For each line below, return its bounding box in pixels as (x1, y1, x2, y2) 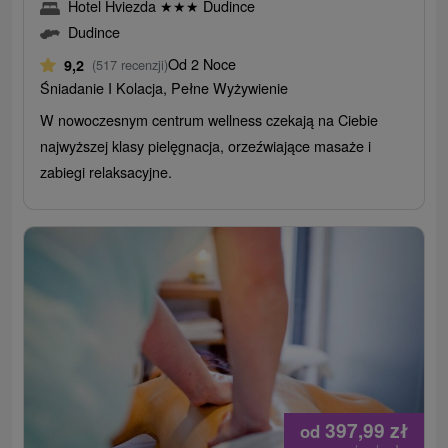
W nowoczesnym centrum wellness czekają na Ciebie (40, 109, 379, 131)
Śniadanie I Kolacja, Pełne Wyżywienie (40, 77, 289, 99)
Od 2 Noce (168, 53, 237, 75)
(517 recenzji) (92, 55, 169, 75)
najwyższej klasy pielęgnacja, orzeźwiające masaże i (40, 135, 372, 157)
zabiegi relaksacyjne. (40, 161, 173, 183)
